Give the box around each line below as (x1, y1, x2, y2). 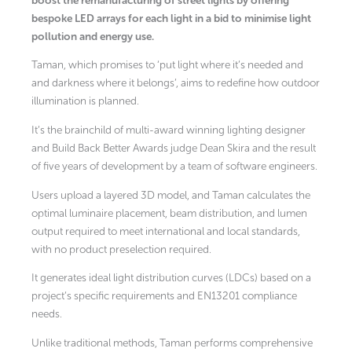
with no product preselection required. (31, 242, 211, 256)
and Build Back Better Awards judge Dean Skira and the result (31, 141, 316, 156)
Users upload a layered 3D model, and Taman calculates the (31, 188, 310, 202)
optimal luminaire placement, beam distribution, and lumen (31, 206, 307, 220)
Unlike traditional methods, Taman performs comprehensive (31, 336, 313, 350)
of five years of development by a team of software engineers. (31, 159, 317, 174)
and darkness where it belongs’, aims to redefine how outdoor (31, 76, 320, 90)
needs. (31, 307, 62, 321)
